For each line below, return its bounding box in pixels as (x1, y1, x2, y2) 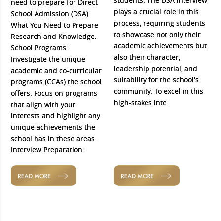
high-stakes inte (114, 97, 167, 107)
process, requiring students (114, 18, 205, 28)
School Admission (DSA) (11, 8, 89, 18)
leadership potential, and (114, 63, 197, 73)
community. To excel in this (114, 86, 203, 96)
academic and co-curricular (11, 65, 102, 75)
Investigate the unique (11, 54, 86, 64)
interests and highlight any (11, 110, 101, 120)
